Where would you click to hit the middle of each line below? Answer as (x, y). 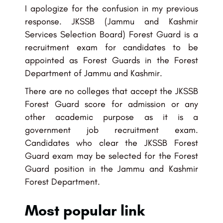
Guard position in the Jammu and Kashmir (111, 169)
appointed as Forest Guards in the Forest (111, 60)
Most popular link (85, 211)
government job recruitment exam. (111, 130)
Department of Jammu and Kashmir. (94, 73)
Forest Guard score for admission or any (111, 104)
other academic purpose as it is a (111, 117)
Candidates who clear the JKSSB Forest (111, 143)
